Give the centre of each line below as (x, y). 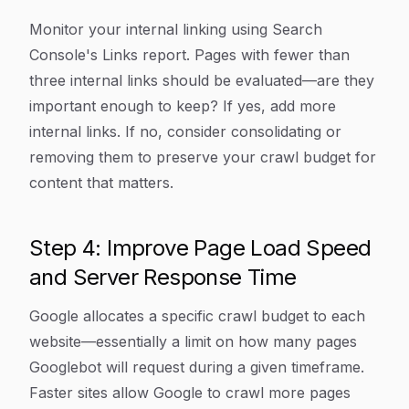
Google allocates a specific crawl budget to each (197, 316)
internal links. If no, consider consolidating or (185, 131)
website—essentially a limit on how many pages (193, 341)
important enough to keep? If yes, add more (183, 106)
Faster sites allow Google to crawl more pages (190, 393)
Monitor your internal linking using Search (176, 29)
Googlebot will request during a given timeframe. (197, 367)
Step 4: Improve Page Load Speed (200, 248)
